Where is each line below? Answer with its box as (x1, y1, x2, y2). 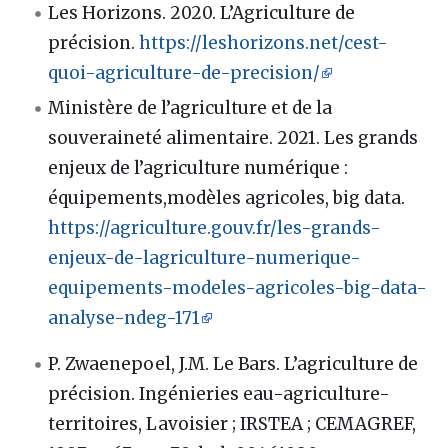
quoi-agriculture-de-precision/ (48, 62, 321, 85)
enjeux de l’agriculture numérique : (48, 157, 349, 180)
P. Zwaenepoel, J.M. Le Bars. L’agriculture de (48, 353, 419, 376)
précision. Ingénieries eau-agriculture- (48, 383, 391, 406)
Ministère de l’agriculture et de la (48, 97, 333, 120)
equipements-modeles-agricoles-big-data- (48, 277, 428, 300)
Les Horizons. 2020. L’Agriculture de (48, 2, 356, 25)
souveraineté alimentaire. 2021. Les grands (48, 127, 419, 150)
